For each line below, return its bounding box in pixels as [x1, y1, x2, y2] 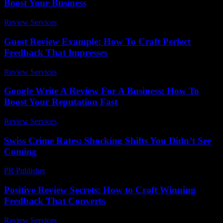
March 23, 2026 [50, 166, 100, 175]
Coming [4, 146, 37, 157]
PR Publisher [4, 166, 45, 175]
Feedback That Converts [4, 196, 105, 207]
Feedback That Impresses [4, 47, 108, 58]
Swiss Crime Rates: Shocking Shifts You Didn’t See [4, 135, 211, 146]
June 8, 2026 [61, 18, 102, 27]
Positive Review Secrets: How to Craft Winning [4, 185, 196, 196]
